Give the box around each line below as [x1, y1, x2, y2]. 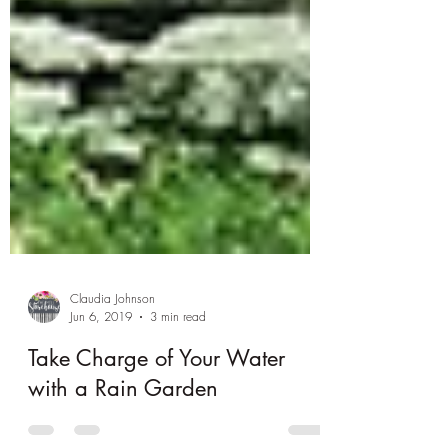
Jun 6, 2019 [70, 363, 132, 380]
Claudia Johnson [70, 345, 155, 362]
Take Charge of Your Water [28, 399, 285, 427]
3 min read [150, 363, 206, 380]
